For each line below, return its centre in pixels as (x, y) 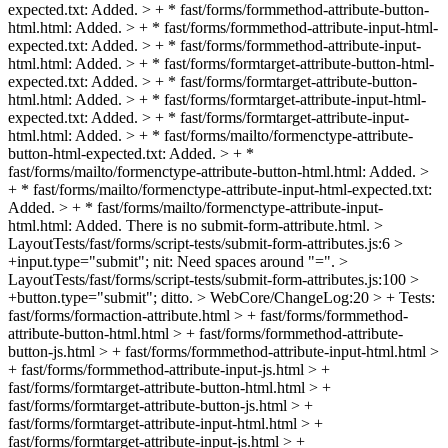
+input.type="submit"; (78, 261)
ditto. (177, 297)
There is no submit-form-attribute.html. (248, 225)
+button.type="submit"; (82, 297)
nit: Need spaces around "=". (244, 261)
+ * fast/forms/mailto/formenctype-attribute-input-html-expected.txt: (220, 189)
